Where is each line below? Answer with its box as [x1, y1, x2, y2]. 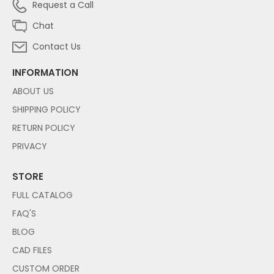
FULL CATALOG [12, 188, 73, 201]
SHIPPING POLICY [12, 103, 81, 116]
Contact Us [30, 40, 81, 53]
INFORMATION [12, 65, 78, 79]
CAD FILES [12, 243, 52, 256]
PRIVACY [12, 139, 47, 152]
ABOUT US [12, 84, 54, 97]
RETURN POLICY [12, 121, 75, 134]
